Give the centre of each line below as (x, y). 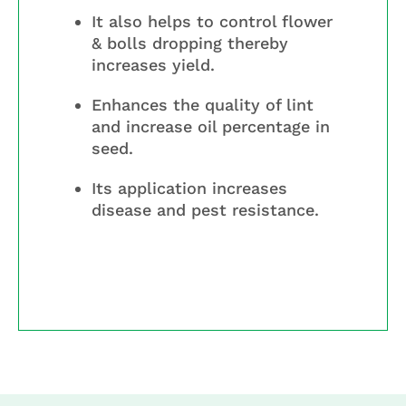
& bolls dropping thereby (190, 43)
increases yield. (153, 65)
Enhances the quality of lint (203, 105)
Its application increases (189, 188)
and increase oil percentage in (211, 127)
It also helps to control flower (212, 22)
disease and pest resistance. (205, 210)
